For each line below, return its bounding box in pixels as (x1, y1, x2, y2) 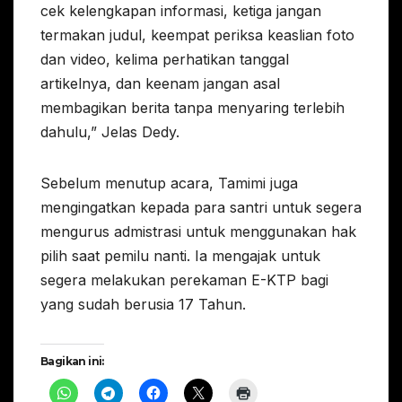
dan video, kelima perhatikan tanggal (40, 50, 289, 69)
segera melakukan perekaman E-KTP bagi (40, 271, 328, 290)
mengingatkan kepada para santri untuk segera (40, 198, 362, 217)
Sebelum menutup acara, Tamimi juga (40, 174, 298, 193)
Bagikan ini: (40, 354, 104, 369)
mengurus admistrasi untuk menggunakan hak (40, 223, 356, 241)
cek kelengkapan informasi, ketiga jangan (40, 2, 321, 21)
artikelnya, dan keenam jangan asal (40, 74, 280, 93)
